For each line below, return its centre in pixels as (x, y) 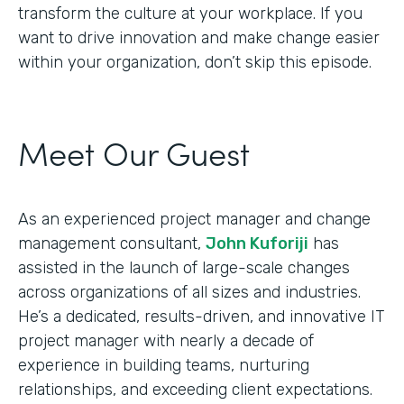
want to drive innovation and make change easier (199, 37)
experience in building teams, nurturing (164, 365)
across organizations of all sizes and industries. (189, 292)
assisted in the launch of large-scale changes (184, 267)
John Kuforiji (257, 243)
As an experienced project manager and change (194, 219)
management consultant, (112, 243)
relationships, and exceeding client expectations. (195, 389)
